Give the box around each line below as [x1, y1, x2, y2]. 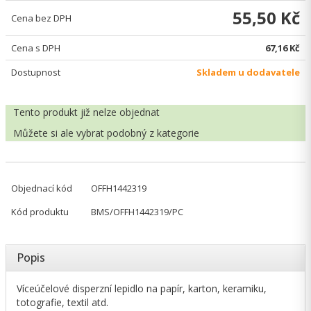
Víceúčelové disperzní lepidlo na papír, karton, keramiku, [17, 282, 267, 295]
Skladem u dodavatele [196, 66, 300, 78]
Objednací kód [11, 182, 72, 194]
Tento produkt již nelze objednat [13, 106, 160, 119]
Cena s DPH [11, 42, 60, 54]
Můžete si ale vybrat [13, 126, 107, 140]
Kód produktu [11, 205, 69, 218]
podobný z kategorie [107, 126, 199, 140]
